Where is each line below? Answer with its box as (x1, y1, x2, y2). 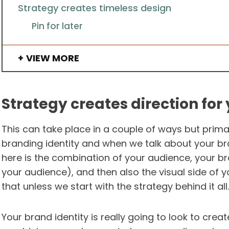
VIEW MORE (26, 52, 79, 65)
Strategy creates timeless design (17, 2, 171, 15)
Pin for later (31, 20, 83, 33)
